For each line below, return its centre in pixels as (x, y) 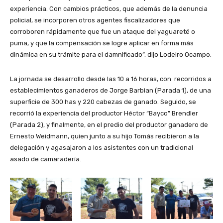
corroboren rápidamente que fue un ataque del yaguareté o (103, 31)
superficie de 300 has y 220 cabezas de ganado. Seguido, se (103, 102)
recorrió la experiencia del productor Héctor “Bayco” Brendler (104, 113)
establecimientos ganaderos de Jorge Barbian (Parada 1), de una (111, 90)
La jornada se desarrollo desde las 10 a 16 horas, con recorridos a (111, 79)
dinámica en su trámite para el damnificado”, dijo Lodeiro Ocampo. (111, 54)
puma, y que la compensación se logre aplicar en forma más (102, 43)
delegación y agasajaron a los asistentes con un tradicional (102, 147)
